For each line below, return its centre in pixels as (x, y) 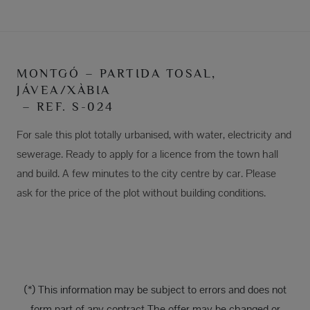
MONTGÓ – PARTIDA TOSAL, (117, 74)
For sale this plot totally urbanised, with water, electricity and (154, 135)
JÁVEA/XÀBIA (64, 90)
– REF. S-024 (65, 107)
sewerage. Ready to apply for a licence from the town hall (147, 154)
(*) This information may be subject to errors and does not (155, 290)
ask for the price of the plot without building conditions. (141, 193)
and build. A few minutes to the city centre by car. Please (146, 174)
